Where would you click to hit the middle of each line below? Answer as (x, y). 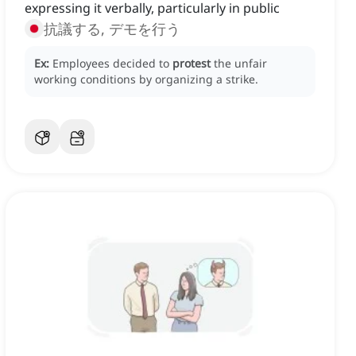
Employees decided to (112, 64)
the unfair (240, 64)
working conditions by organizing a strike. (146, 79)
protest (192, 64)
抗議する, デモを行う (112, 29)
